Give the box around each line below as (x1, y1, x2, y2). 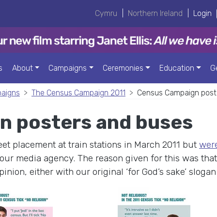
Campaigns (48, 63, 87, 73)
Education (159, 63, 195, 73)
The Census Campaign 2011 (31, 88, 125, 98)
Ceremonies (103, 63, 144, 73)
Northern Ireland (128, 9, 183, 18)
